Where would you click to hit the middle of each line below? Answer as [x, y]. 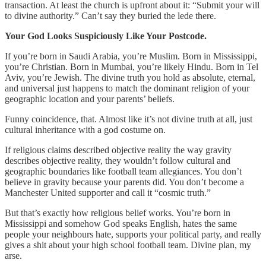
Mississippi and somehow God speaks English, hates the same [121, 223]
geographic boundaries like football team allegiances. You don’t [123, 171]
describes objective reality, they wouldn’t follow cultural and [118, 160]
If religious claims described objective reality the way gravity [118, 150]
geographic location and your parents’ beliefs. [90, 99]
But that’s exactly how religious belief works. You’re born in [118, 213]
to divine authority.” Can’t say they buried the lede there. [110, 15]
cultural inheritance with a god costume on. [85, 129]
